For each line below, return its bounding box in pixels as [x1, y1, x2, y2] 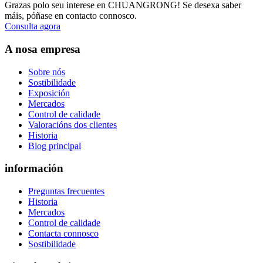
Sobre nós [28, 66, 65, 77]
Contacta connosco [28, 228, 99, 239]
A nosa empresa [5, 42, 80, 55]
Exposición [28, 87, 70, 98]
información [5, 162, 63, 175]
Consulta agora [5, 21, 60, 32]
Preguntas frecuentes [28, 186, 104, 197]
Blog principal [28, 140, 81, 151]
